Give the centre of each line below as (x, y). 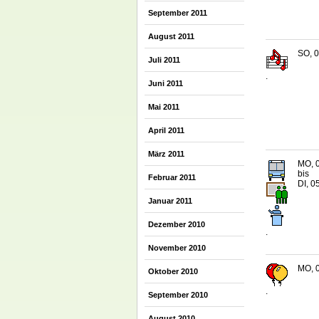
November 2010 (177, 248)
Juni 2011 (166, 83)
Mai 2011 (164, 107)
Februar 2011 (172, 177)
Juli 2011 (164, 60)
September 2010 (178, 295)
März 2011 (166, 154)
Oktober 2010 (173, 271)
